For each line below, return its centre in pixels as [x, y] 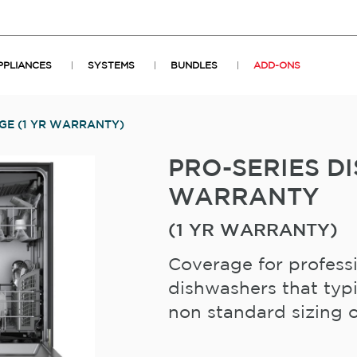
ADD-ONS [277, 66]
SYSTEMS [111, 66]
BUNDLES [194, 66]
